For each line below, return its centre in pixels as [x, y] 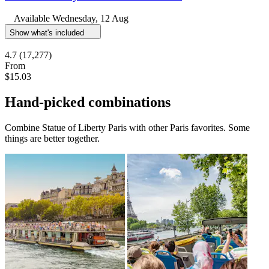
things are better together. [52, 139]
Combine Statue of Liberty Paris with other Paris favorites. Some [127, 128]
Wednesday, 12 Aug [90, 19]
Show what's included [48, 33]
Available [33, 19]
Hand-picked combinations [88, 102]
